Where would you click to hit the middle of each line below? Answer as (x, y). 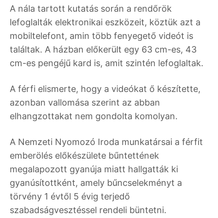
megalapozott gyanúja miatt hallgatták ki (94, 169)
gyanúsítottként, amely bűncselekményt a (96, 182)
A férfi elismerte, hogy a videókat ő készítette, (105, 89)
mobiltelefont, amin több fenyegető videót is (101, 36)
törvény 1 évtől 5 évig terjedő (70, 196)
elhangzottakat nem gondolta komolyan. (94, 116)
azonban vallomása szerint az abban (85, 102)
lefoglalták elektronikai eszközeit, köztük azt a (105, 22)
